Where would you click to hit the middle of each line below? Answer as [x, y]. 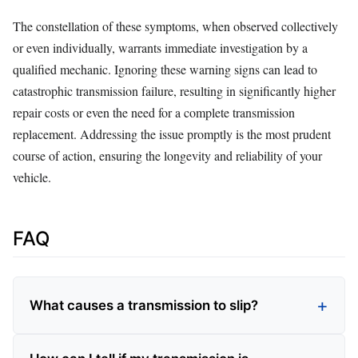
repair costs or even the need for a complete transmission [154, 113]
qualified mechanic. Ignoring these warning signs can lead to [165, 70]
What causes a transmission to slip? [144, 306]
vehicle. [32, 177]
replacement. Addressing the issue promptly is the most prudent [172, 134]
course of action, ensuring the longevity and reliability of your [167, 156]
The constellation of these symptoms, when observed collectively [175, 26]
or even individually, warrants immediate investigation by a [160, 48]
